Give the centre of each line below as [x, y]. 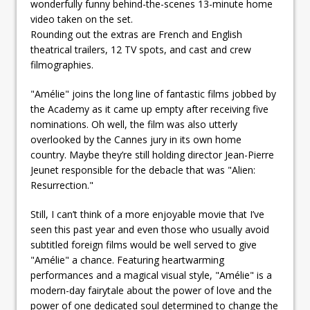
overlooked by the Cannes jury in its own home [136, 139]
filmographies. [62, 64]
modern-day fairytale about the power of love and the [151, 290]
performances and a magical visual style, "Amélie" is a [151, 275]
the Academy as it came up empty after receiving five [149, 109]
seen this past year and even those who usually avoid [150, 229]
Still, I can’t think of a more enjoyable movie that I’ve [147, 214]
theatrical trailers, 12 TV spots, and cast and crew [141, 49]
